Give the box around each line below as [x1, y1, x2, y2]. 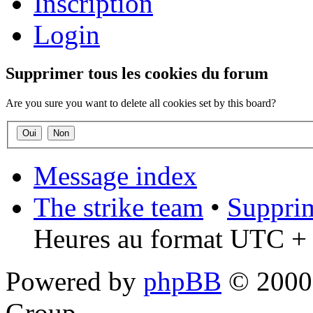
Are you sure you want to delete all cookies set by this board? [6, 96, 276, 109]
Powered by [6, 266, 143, 297]
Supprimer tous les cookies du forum [6, 64, 268, 82]
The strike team [34, 192, 203, 223]
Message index [34, 161, 197, 191]
